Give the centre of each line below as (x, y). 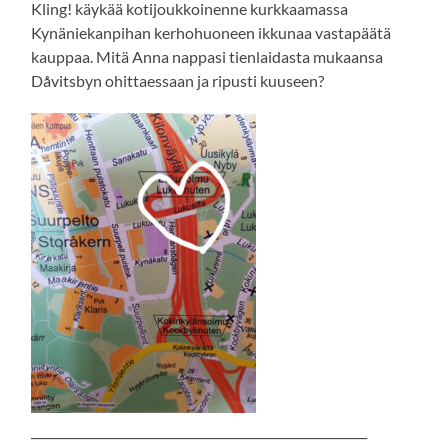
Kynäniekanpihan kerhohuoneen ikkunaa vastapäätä (211, 33)
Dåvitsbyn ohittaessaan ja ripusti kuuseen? (178, 81)
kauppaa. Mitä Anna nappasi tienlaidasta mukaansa (207, 57)
